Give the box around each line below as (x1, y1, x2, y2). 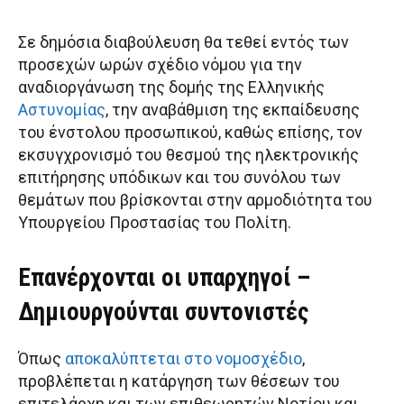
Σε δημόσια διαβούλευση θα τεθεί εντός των (18, 32, 349, 52)
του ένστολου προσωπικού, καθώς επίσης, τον (18, 123, 363, 142)
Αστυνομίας (18, 100, 106, 120)
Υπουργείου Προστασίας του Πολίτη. (18, 213, 291, 233)
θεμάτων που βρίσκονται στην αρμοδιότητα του (18, 190, 372, 210)
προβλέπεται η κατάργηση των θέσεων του (18, 372, 340, 391)
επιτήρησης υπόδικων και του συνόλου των (18, 168, 341, 188)
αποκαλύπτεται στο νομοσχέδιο (65, 349, 302, 369)
